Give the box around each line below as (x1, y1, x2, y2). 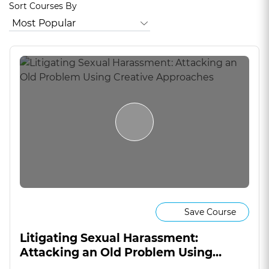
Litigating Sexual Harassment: (20, 231, 198, 245)
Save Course (184, 206, 236, 217)
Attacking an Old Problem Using (20, 246, 213, 259)
